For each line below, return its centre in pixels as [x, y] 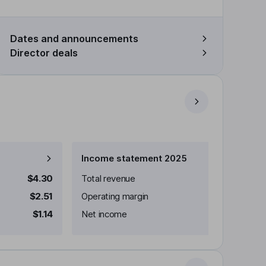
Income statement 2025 [134, 158]
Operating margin [115, 196]
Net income [104, 214]
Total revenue [108, 178]
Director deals [44, 53]
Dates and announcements [74, 39]
